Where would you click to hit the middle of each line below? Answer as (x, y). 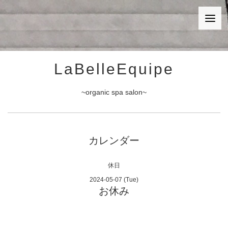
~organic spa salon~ (114, 92)
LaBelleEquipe (114, 69)
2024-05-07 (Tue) (114, 180)
